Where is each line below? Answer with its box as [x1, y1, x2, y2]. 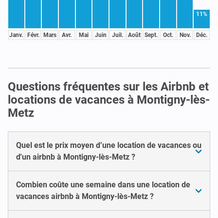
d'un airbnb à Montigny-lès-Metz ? [16, 152, 135, 162]
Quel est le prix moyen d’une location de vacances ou [16, 140, 201, 150]
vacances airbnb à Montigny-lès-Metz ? [16, 191, 154, 201]
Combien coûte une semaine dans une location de [16, 180, 190, 189]
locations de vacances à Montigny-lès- [8, 92, 210, 107]
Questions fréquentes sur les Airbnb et [8, 79, 209, 93]
